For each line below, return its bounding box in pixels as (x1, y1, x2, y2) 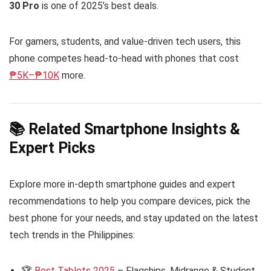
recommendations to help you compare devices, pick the (9, 195, 250, 207)
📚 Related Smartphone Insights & (9, 120, 240, 138)
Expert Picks (9, 139, 95, 157)
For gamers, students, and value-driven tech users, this (9, 35, 241, 47)
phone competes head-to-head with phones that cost (9, 52, 239, 64)
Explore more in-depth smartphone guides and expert (9, 178, 235, 190)
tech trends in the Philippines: (9, 229, 135, 241)
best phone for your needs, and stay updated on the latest (9, 212, 258, 224)
